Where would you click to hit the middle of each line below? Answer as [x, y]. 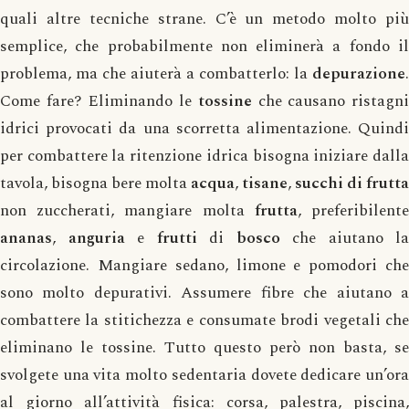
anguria [96, 237]
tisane [265, 183]
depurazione [359, 73]
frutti [177, 237]
